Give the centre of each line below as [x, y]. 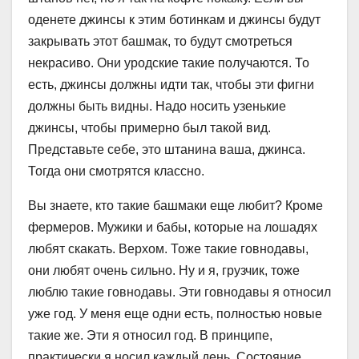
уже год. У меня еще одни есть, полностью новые [175, 314]
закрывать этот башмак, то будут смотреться [160, 42]
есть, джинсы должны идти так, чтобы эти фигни [171, 85]
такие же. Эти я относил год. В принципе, [150, 336]
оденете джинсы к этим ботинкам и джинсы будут [174, 20]
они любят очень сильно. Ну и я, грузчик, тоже [164, 271]
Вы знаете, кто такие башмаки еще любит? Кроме [175, 206]
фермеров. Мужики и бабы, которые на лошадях [173, 228]
